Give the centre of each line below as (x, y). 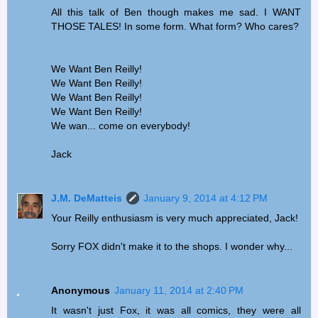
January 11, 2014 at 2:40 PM (179, 291)
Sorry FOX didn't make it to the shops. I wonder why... (172, 247)
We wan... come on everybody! (121, 126)
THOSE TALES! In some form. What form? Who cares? (175, 27)
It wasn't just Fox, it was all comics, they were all (176, 311)
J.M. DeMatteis (87, 198)
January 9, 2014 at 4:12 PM (206, 198)
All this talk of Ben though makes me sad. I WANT (176, 12)
